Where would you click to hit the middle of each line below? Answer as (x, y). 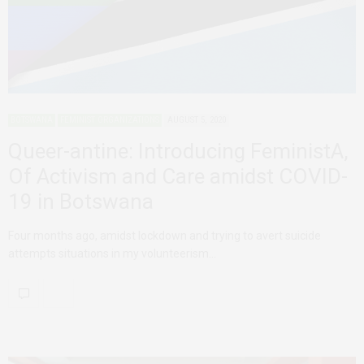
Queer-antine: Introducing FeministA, (178, 151)
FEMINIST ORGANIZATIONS (110, 119)
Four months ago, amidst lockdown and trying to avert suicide (165, 235)
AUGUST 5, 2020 (197, 119)
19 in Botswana (81, 201)
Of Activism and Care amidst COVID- (178, 176)
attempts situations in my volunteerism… (112, 253)
